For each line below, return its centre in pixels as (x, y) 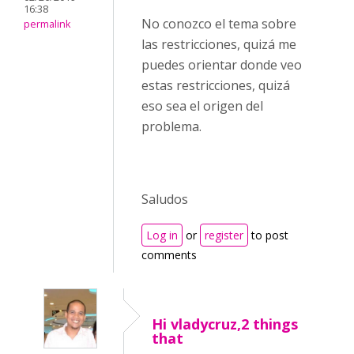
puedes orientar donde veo (222, 65)
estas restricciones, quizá (216, 85)
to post (268, 235)
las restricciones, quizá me (219, 44)
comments (169, 255)
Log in (162, 235)
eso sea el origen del (202, 106)
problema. (171, 126)
